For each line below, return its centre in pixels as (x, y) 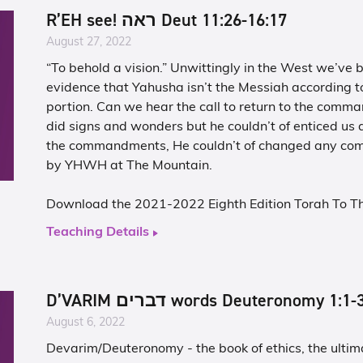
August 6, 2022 (86, 323)
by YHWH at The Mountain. (130, 166)
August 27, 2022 (89, 43)
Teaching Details (98, 233)
